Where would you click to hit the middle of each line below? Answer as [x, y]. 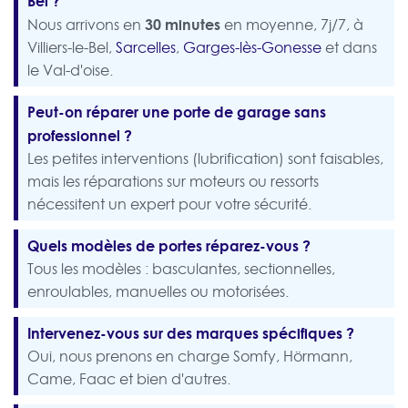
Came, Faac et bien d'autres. [129, 379]
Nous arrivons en [86, 25]
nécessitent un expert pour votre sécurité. [169, 204]
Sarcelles [146, 48]
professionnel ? [80, 136]
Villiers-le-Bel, [71, 48]
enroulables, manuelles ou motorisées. [158, 292]
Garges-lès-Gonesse [252, 48]
